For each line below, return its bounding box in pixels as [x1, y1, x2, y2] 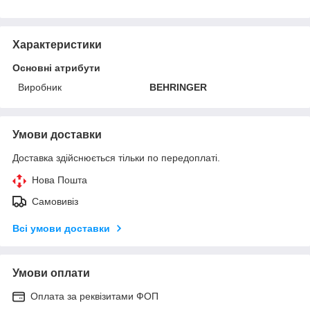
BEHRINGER [149, 81, 208, 93]
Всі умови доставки [12, 222, 110, 234]
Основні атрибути [12, 62, 100, 73]
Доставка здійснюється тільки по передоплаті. [12, 152, 220, 163]
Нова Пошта [32, 174, 87, 185]
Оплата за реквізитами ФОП [30, 290, 158, 302]
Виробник [18, 81, 62, 93]
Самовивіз [32, 195, 78, 207]
